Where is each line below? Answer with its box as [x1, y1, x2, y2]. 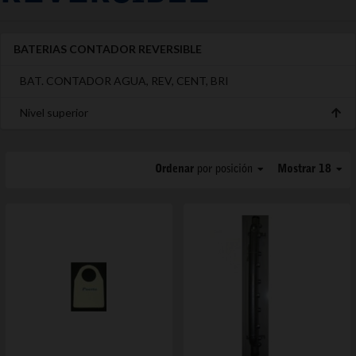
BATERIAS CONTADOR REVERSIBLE [14, 41, 202, 56]
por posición [196, 164, 253, 176]
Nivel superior [20, 105, 88, 119]
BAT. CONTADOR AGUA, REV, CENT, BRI [20, 73, 229, 87]
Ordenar [154, 164, 197, 176]
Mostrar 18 [277, 164, 335, 176]
